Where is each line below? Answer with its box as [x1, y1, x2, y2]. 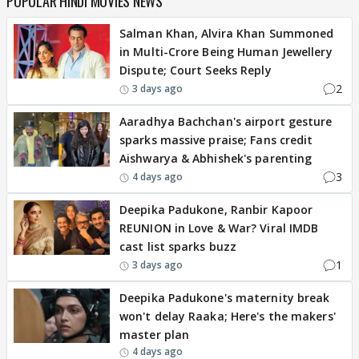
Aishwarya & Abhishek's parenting [119, 151, 313, 166]
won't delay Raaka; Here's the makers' [119, 309, 336, 324]
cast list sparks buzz [119, 239, 237, 254]
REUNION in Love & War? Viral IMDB [119, 220, 319, 236]
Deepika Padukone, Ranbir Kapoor [119, 202, 313, 217]
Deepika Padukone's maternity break [119, 290, 330, 305]
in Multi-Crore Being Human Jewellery [119, 44, 333, 59]
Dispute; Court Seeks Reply [119, 63, 272, 78]
